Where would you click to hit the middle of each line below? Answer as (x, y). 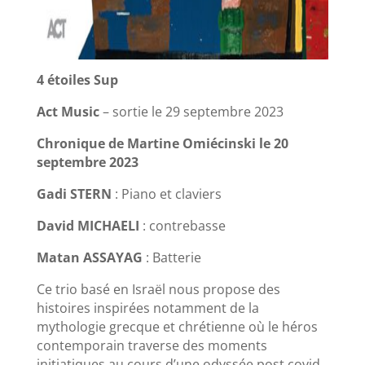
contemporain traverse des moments (152, 345)
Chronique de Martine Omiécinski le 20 (162, 143)
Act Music (68, 111)
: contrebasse (182, 225)
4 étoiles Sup (77, 79)
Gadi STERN (74, 193)
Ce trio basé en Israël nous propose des (158, 289)
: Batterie (172, 257)
